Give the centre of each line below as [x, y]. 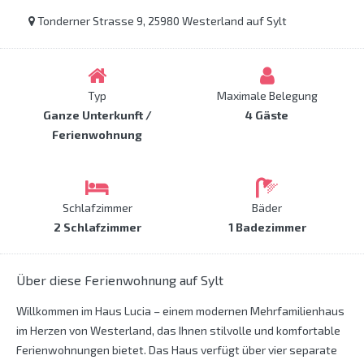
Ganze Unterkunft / [97, 115]
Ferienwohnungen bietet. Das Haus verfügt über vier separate [177, 350]
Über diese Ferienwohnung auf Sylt [120, 280]
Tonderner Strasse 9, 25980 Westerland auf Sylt [161, 21]
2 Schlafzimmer [97, 227]
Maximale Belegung [267, 96]
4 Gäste [267, 115]
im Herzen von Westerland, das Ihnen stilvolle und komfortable [178, 331]
